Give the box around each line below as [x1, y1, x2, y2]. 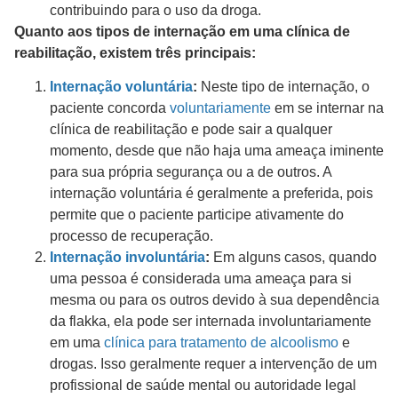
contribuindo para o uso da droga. [50, 2, 261, 18]
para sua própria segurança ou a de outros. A [50, 163, 331, 179]
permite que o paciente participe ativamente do [50, 206, 344, 222]
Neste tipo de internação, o [197, 78, 370, 94]
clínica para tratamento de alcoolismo [104, 334, 338, 350]
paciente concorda [50, 99, 170, 115]
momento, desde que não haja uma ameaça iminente [50, 142, 384, 158]
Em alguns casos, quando [210, 249, 377, 265]
